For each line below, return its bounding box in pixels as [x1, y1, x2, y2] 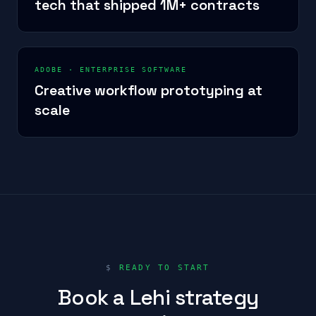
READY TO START [119, 263, 210, 272]
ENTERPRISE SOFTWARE [80, 66, 187, 73]
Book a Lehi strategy [58, 284, 258, 311]
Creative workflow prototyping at [35, 81, 262, 99]
